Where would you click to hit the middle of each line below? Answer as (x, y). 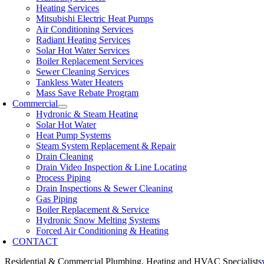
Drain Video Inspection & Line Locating (112, 167)
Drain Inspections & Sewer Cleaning (105, 188)
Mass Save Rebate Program (88, 93)
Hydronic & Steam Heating (87, 114)
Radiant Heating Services (83, 40)
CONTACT (35, 241)
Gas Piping (57, 199)
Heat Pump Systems (74, 135)
